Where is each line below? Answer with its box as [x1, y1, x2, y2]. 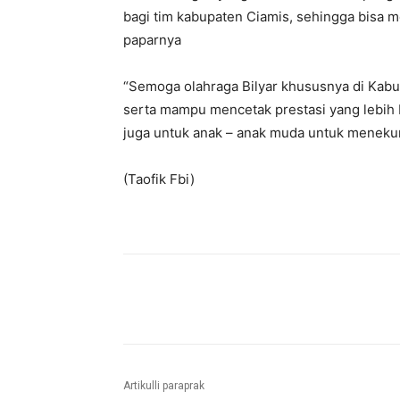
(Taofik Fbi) [123, 171, 195, 188]
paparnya [123, 31, 181, 49]
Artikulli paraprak [123, 379, 204, 393]
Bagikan [168, 293, 212, 307]
